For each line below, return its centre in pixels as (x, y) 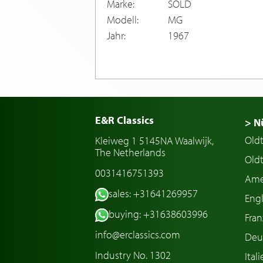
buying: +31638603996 (158, 214)
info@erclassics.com (138, 234)
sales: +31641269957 (153, 193)
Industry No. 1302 (133, 255)
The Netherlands (130, 152)
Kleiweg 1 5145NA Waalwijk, (154, 140)
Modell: (123, 19)
